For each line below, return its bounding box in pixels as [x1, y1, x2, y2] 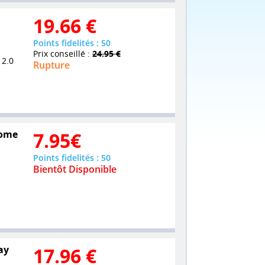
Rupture [33, 58, 70, 72]
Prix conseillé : [33, 47, 92, 59]
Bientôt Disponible [33, 163, 117, 176]
